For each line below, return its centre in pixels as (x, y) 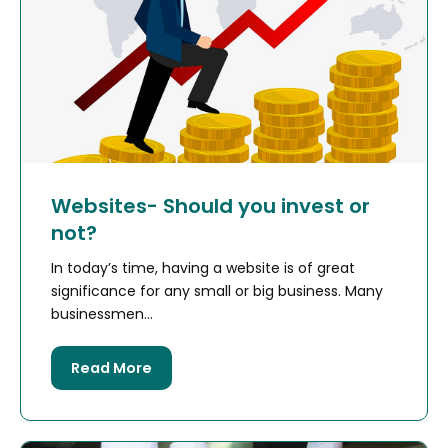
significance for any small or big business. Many (217, 290)
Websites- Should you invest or (210, 205)
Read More (111, 367)
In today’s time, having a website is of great (203, 267)
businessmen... (102, 313)
